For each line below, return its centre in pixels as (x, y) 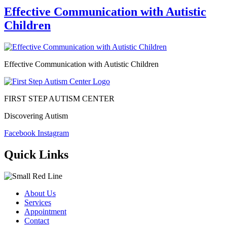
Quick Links (36, 154)
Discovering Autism (36, 116)
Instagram (53, 133)
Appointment (45, 211)
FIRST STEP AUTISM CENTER (59, 98)
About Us (40, 193)
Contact (37, 220)
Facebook (20, 133)
